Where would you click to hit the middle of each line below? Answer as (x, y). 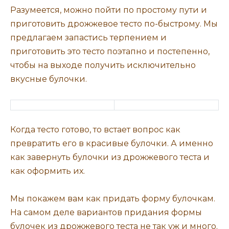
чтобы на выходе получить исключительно (103, 65)
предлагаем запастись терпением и (88, 37)
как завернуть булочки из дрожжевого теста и (110, 157)
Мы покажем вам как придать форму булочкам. (113, 199)
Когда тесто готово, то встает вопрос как (95, 129)
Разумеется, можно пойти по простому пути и (109, 10)
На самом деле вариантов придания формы (106, 213)
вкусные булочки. (49, 79)
